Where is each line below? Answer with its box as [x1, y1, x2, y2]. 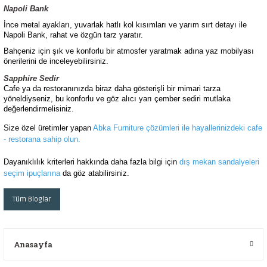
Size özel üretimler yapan [4, 123, 93, 133]
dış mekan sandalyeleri [179, 157, 259, 167]
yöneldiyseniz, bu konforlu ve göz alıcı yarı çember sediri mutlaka [4, 94, 231, 103]
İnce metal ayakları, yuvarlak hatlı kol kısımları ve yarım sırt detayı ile [4, 20, 247, 29]
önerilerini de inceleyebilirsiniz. [4, 56, 108, 66]
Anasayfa [14, 240, 52, 250]
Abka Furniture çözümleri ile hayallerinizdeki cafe [93, 123, 262, 133]
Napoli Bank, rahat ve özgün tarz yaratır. [4, 30, 143, 39]
